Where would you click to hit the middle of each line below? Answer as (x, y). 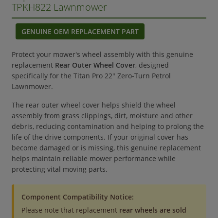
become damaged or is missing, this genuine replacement (106, 148)
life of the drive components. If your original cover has (100, 137)
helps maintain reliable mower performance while (94, 158)
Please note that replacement (70, 210)
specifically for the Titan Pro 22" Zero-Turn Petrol (91, 76)
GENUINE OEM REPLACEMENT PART (80, 31)
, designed (152, 65)
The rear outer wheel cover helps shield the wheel (94, 105)
